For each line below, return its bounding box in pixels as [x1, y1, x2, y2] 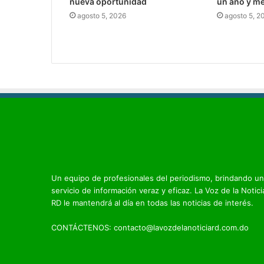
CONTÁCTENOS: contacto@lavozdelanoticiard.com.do [51, 223, 249, 232]
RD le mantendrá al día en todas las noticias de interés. [51, 198, 253, 207]
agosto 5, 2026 [77, 11, 126, 20]
